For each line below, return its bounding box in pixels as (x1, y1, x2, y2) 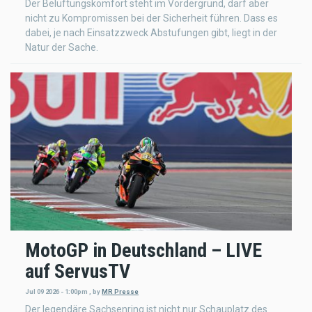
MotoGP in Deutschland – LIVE (25, 238, 262, 262)
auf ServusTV (25, 259, 130, 283)
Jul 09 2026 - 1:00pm (25, 287, 88, 295)
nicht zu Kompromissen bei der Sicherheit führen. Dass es (25, 12, 278, 24)
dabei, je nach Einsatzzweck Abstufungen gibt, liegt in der (25, 26, 277, 38)
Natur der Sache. (25, 41, 98, 53)
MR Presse (102, 287, 139, 295)
